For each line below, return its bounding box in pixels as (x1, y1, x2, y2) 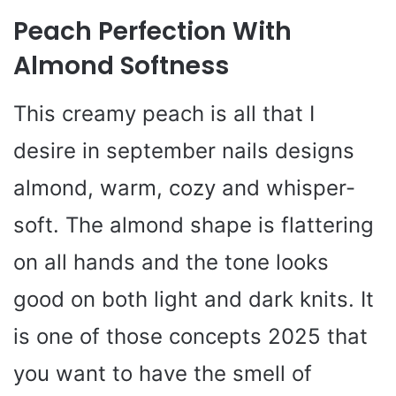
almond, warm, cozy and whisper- (13, 174, 355, 201)
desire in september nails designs (13, 137, 354, 164)
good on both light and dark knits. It (13, 286, 374, 312)
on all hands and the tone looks (13, 248, 329, 275)
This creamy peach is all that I (13, 100, 315, 126)
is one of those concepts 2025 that (13, 323, 368, 349)
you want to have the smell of (13, 360, 312, 386)
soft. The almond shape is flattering (13, 211, 374, 238)
